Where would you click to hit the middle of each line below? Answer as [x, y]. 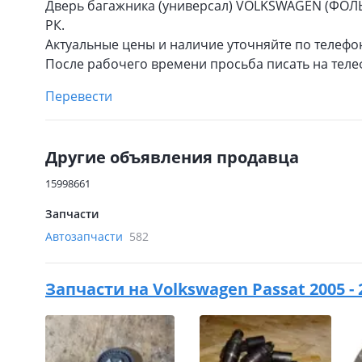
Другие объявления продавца [172, 157]
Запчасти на [99, 289]
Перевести [79, 96]
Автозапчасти [86, 236]
